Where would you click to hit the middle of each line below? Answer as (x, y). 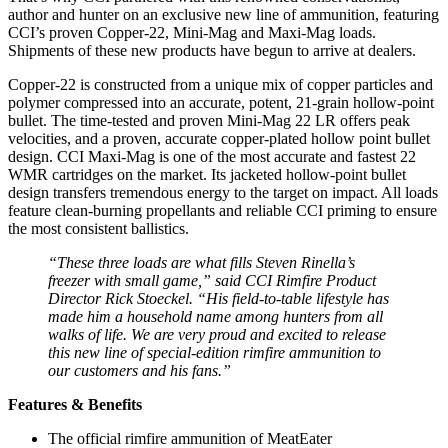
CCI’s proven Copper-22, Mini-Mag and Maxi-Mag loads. (192, 32)
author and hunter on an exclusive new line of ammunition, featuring (223, 14)
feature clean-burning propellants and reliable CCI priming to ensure (222, 210)
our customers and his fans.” (139, 370)
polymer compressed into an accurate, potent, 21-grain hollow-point (221, 102)
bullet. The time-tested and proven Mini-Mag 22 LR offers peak (209, 120)
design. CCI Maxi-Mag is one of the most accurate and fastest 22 (212, 156)
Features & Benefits (75, 404)
